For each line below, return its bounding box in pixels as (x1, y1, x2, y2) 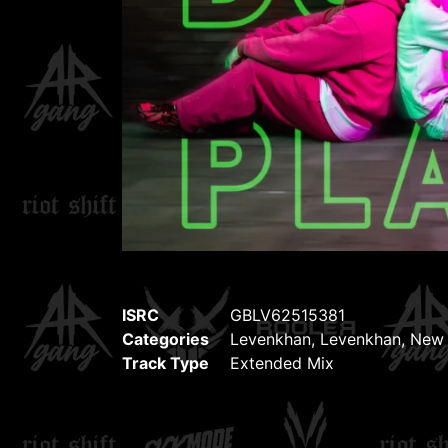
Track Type (122, 353, 209, 373)
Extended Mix (230, 353, 334, 373)
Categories (122, 329, 209, 349)
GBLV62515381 (230, 305, 345, 325)
